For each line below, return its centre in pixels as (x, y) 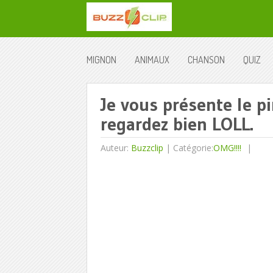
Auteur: (115, 148)
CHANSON (206, 60)
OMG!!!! (227, 148)
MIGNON (101, 60)
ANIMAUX (152, 60)
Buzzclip (147, 148)
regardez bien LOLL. (177, 124)
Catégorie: (193, 148)
